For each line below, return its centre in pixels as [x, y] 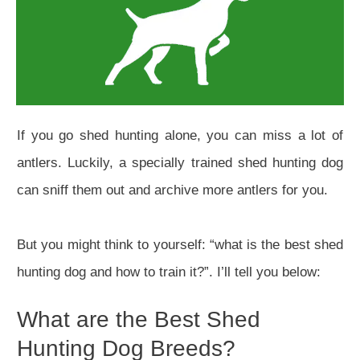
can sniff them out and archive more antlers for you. [172, 190]
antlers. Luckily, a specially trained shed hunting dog [180, 162]
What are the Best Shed [139, 319]
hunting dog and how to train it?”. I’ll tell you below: [169, 272]
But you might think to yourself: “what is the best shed [180, 244]
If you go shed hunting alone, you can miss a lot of [180, 135]
